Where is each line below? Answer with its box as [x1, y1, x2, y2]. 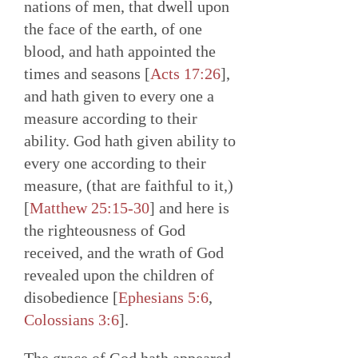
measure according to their [24, 109, 197, 128]
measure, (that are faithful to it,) [24, 177, 233, 195]
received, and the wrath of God [24, 244, 224, 262]
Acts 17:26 [150, 65, 221, 83]
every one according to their [24, 154, 206, 173]
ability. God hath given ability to [24, 132, 236, 150]
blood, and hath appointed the [24, 42, 216, 61]
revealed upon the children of [24, 266, 214, 284]
